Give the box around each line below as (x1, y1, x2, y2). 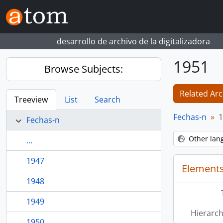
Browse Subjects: (44, 62, 123, 76)
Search (95, 94, 120, 105)
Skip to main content (4, 2, 73, 12)
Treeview (14, 94, 48, 105)
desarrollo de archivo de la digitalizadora (57, 36, 210, 47)
